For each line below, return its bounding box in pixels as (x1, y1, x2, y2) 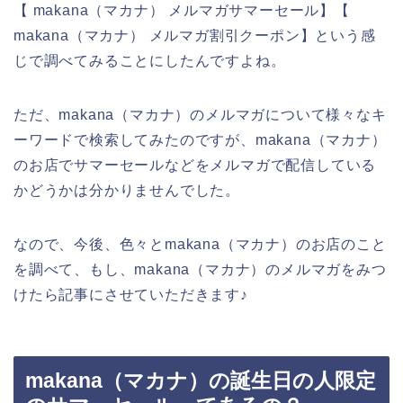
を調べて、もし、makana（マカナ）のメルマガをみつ (13, 261, 387, 277)
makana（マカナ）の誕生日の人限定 (25, 369, 376, 393)
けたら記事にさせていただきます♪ (13, 286, 248, 302)
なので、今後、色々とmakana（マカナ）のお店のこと (13, 236, 387, 252)
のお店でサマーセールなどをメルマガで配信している (13, 157, 377, 173)
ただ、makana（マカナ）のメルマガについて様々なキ (13, 106, 387, 122)
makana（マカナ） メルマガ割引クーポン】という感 (13, 27, 376, 43)
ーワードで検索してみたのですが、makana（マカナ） (13, 131, 387, 148)
